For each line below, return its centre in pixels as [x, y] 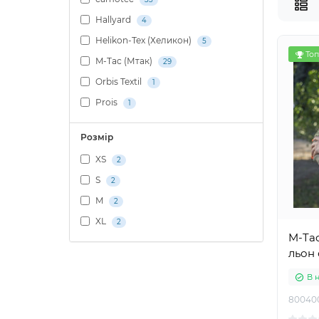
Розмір [97, 137]
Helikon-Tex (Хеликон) [143, 41]
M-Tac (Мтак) [124, 61]
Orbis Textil [119, 82]
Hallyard [113, 20]
